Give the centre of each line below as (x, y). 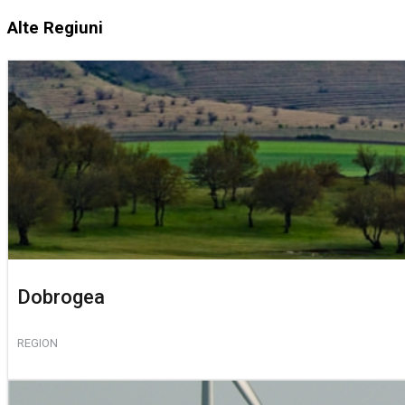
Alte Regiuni (55, 28)
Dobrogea (61, 297)
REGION (38, 343)
